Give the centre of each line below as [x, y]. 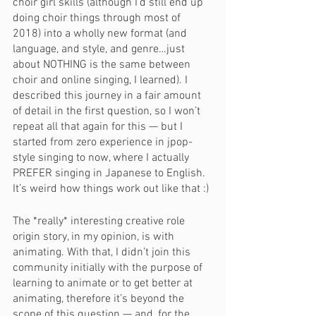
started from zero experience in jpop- [103, 142]
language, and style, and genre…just [100, 49]
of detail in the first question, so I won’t [108, 111]
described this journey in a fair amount [108, 96]
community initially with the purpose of [109, 268]
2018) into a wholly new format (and [101, 34]
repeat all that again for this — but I [99, 127]
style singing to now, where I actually [102, 158]
